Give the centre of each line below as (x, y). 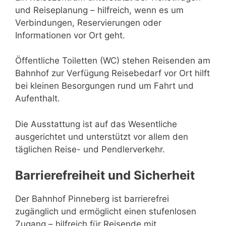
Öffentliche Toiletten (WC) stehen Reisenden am (113, 61)
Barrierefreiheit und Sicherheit (105, 175)
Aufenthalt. (38, 98)
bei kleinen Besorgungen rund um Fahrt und (104, 86)
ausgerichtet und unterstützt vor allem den (102, 136)
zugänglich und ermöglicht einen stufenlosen (106, 211)
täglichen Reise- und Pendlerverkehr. (90, 149)
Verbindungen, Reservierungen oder (88, 22)
